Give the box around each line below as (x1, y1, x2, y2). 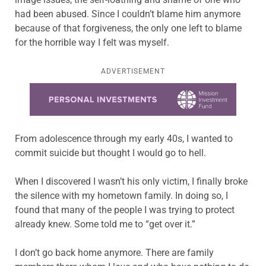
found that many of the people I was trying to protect (15, 204, 235, 216)
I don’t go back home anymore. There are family (15, 246, 214, 258)
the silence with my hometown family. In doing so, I (15, 189, 228, 201)
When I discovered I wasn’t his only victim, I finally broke (15, 175, 248, 187)
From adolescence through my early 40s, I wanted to (15, 132, 233, 144)
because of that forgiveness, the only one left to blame (15, 23, 242, 34)
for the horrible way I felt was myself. (15, 37, 169, 49)
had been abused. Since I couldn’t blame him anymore (15, 8, 240, 20)
